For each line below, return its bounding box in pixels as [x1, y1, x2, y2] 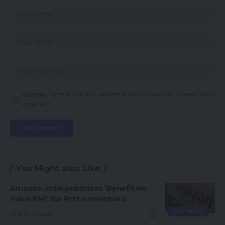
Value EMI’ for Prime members [10, 194, 126, 204]
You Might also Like [16, 163, 100, 174]
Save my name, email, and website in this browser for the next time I [23, 90, 215, 99]
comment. [23, 100, 51, 109]
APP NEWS [173, 208, 203, 215]
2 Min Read [19, 210, 50, 218]
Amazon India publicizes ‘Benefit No [10, 183, 147, 193]
